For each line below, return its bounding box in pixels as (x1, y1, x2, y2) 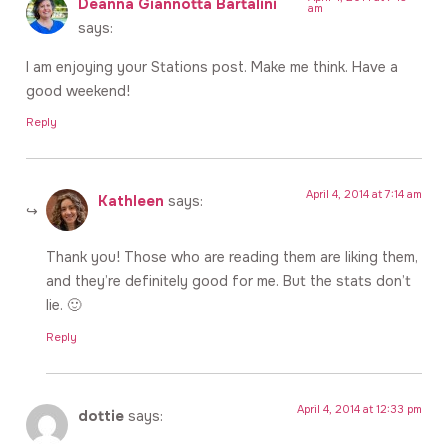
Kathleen (98, 192, 164, 211)
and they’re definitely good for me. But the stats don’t (46, 272, 411, 291)
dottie (78, 406, 124, 425)
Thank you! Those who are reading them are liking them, (46, 248, 418, 267)
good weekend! (26, 81, 130, 100)
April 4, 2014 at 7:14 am (306, 187, 422, 202)
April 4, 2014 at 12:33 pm (297, 401, 422, 416)
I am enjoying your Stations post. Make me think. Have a (26, 57, 398, 76)
